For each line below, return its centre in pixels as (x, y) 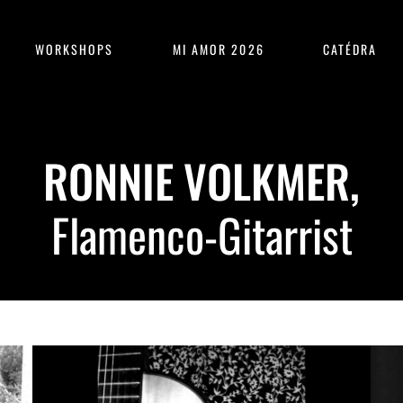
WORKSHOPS (74, 49)
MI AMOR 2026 (218, 49)
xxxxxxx (201, 287)
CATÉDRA (350, 49)
